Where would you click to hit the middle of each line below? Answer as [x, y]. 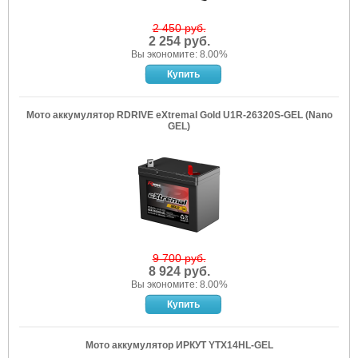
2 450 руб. [179, 28]
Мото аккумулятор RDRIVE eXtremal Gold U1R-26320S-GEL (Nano [179, 115]
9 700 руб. [179, 258]
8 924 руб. [179, 271]
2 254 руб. [179, 41]
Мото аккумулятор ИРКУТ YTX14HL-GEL [179, 345]
